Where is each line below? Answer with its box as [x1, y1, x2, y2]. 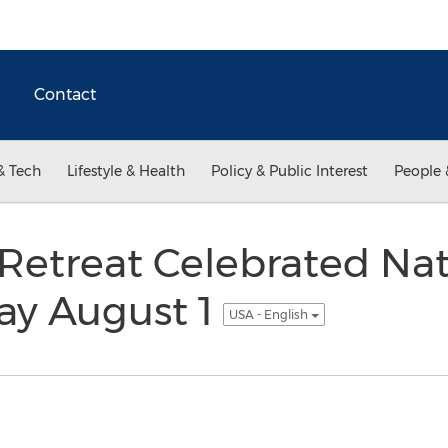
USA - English [228, 306, 311, 322]
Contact [34, 85, 96, 104]
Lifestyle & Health [67, 162, 185, 180]
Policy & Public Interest [211, 162, 368, 180]
